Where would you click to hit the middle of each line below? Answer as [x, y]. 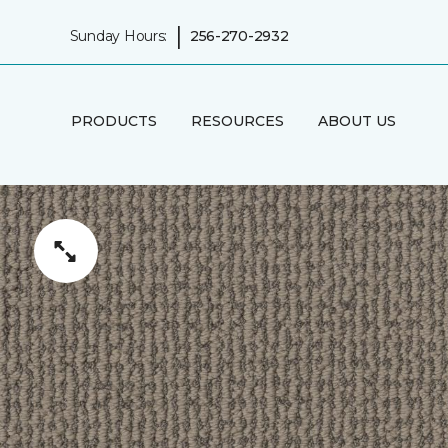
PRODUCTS [113, 120]
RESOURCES [237, 120]
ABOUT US [356, 120]
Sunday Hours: [118, 35]
